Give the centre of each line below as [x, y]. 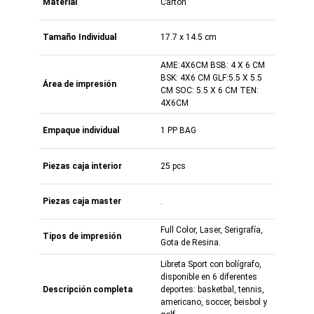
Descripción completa [88, 289]
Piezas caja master [82, 201]
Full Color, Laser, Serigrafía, [212, 230]
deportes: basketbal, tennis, [212, 289]
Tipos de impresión [82, 236]
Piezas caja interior [82, 166]
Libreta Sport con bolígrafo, [211, 264]
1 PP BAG [178, 130]
